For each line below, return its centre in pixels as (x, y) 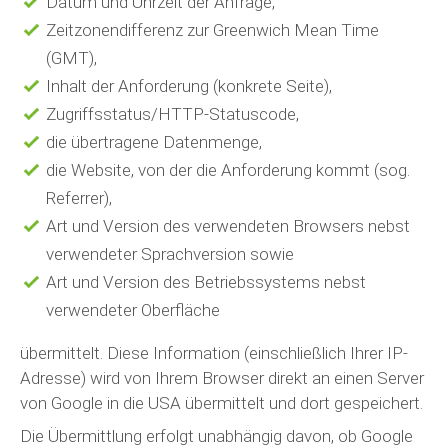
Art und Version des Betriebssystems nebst (205, 281)
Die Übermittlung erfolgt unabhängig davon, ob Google (216, 436)
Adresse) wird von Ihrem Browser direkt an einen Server (222, 377)
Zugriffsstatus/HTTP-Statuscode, (172, 113)
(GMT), (71, 57)
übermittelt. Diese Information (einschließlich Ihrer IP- (214, 352)
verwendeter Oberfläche (132, 309)
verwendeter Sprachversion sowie (169, 253)
